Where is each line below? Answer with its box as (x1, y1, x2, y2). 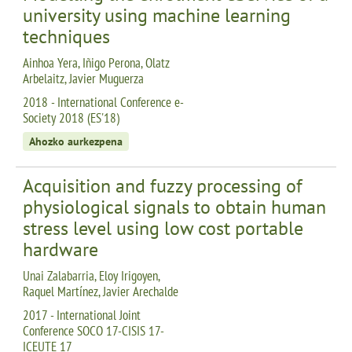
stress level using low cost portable (23, 215, 303, 240)
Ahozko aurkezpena (29, 134, 123, 148)
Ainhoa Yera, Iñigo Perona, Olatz (23, 53, 170, 71)
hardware (23, 236, 98, 262)
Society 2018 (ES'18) (23, 108, 119, 126)
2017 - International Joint (23, 306, 141, 324)
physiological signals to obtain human (23, 194, 326, 219)
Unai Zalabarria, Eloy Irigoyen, (23, 266, 159, 284)
